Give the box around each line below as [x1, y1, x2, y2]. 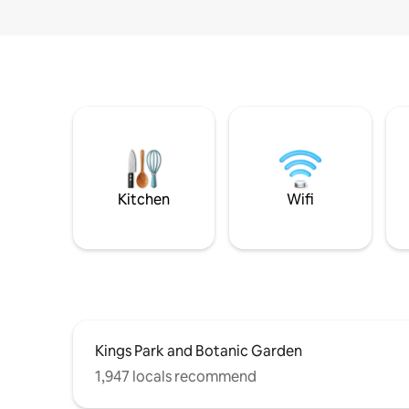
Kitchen [118, 190, 171, 210]
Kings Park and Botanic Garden [95, 341, 302, 362]
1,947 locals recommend [95, 367, 257, 387]
